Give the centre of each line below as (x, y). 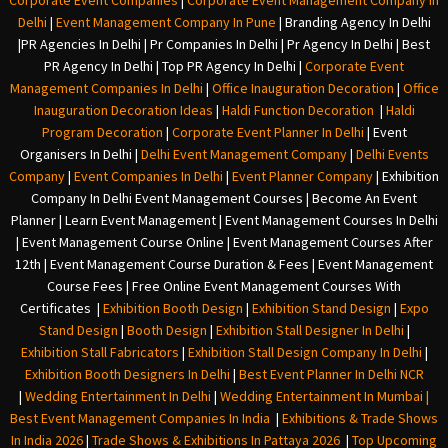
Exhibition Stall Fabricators (99, 352)
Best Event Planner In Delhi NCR (329, 374)
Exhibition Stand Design (321, 308)
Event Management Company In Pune (165, 22)
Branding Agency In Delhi (357, 22)
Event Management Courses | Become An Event (276, 198)
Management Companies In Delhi (106, 88)
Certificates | (59, 308)
